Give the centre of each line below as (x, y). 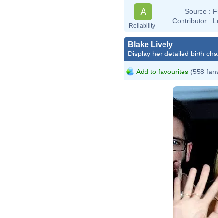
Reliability (142, 26)
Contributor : (191, 21)
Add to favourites (162, 71)
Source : (198, 11)
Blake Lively (150, 44)
